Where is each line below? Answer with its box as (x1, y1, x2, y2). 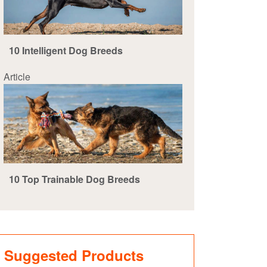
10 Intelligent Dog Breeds (9, 44, 123, 58)
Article (4, 70, 30, 84)
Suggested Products (4, 244, 144, 265)
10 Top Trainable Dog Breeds (9, 172, 140, 186)
